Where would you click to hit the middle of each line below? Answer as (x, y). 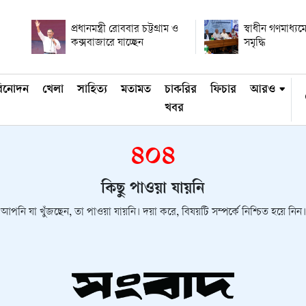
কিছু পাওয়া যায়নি (153, 190)
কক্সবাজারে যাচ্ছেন (107, 43)
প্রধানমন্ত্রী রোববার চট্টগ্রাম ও (125, 30)
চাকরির (181, 90)
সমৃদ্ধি (255, 43)
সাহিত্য (92, 90)
